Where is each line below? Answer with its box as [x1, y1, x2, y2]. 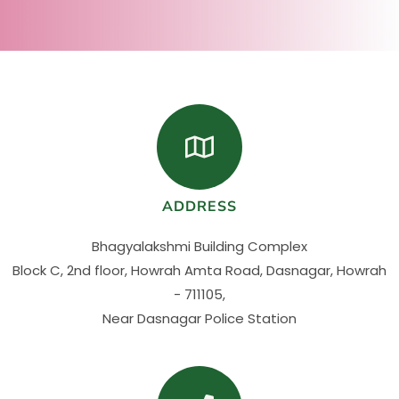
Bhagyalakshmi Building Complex [92, 237, 307, 256]
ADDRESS [162, 197, 237, 216]
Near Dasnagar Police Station [102, 309, 297, 328]
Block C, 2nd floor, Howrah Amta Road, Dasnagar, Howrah [12, 261, 387, 280]
